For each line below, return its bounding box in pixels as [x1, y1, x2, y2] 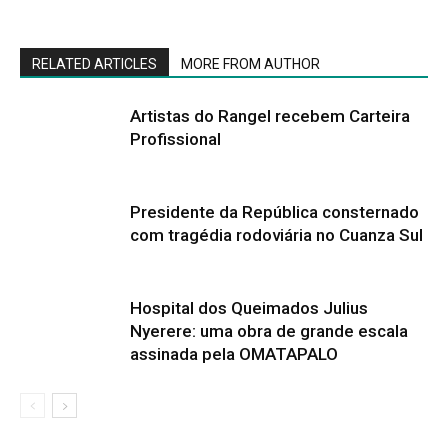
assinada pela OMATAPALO [130, 343, 338, 364]
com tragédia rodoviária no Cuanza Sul [130, 224, 423, 245]
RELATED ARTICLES [32, 55, 157, 72]
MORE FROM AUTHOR [181, 55, 320, 72]
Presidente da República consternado [130, 201, 419, 222]
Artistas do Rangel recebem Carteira [130, 105, 410, 126]
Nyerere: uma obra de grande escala [130, 320, 408, 341]
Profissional [130, 128, 221, 149]
